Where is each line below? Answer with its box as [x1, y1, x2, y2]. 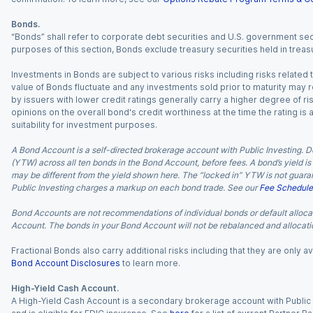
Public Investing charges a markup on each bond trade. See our [11, 182, 257, 193]
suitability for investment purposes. [11, 119, 157, 130]
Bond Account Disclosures [11, 258, 120, 268]
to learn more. [122, 258, 180, 268]
